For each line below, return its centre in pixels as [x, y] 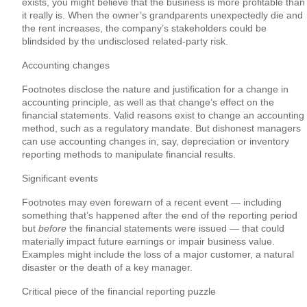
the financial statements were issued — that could [175, 229]
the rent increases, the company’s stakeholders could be [144, 28]
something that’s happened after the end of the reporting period [160, 216]
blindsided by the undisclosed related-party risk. [125, 41]
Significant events [60, 179]
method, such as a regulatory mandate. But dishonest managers [161, 128]
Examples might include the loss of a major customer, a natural [158, 255]
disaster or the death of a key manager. [107, 268]
